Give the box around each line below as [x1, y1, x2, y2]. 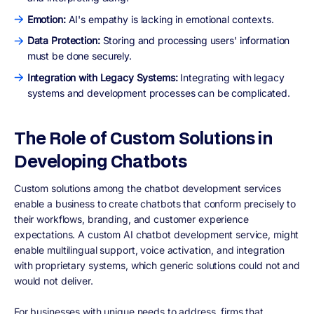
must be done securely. [27, 50, 132, 62]
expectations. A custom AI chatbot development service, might [14, 228, 299, 241]
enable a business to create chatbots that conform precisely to [14, 198, 296, 210]
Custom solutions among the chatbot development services [14, 182, 281, 195]
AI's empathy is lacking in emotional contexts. [68, 13, 274, 25]
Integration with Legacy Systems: [27, 71, 181, 83]
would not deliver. [14, 275, 93, 287]
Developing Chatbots [14, 149, 187, 172]
